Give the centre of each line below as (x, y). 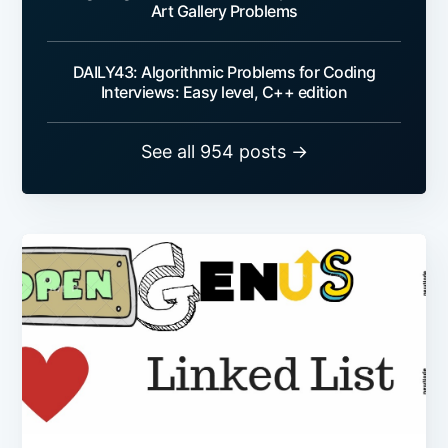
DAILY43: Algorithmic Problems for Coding (224, 71)
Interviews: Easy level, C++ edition (224, 91)
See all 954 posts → (224, 151)
